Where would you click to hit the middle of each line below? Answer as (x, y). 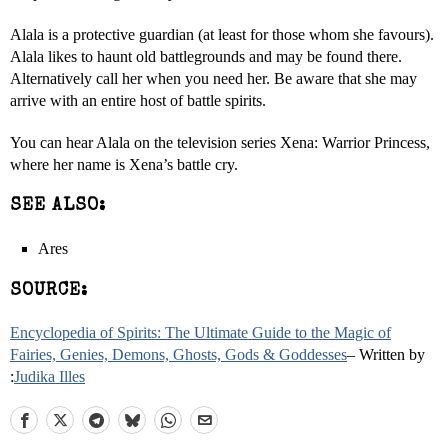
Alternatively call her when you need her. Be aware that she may (213, 78)
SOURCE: (49, 291)
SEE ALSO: (58, 206)
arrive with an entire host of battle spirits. (138, 100)
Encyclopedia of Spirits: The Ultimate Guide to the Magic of (200, 332)
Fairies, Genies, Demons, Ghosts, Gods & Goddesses (178, 354)
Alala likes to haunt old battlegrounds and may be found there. (206, 56)
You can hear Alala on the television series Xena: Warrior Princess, (220, 142)
